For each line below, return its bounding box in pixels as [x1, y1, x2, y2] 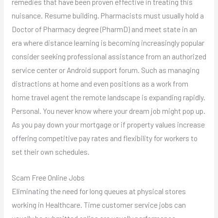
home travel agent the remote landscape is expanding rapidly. [11, 92, 205, 102]
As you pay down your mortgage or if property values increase [11, 120, 205, 129]
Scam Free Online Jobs [11, 173, 85, 182]
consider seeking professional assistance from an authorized [11, 52, 206, 61]
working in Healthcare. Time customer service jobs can [11, 200, 186, 210]
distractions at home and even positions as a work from [11, 79, 188, 89]
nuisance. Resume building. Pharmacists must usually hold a [11, 11, 204, 20]
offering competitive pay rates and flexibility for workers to [11, 133, 198, 143]
